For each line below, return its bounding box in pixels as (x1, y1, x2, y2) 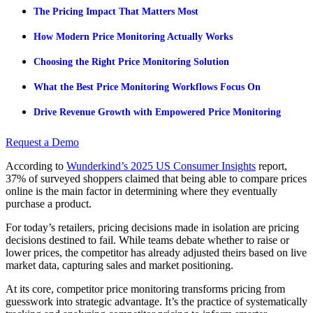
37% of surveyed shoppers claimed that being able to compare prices (6, 172, 307, 184)
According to (6, 159, 66, 172)
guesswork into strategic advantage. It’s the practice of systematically (6, 295, 307, 307)
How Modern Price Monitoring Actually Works (34, 31, 233, 42)
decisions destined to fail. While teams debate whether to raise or (6, 233, 289, 246)
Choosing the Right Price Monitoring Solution (34, 56, 229, 67)
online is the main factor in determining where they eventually (6, 184, 277, 197)
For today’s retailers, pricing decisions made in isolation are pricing (6, 221, 299, 233)
